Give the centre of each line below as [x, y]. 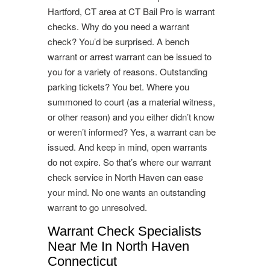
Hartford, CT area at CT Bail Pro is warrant [131, 11]
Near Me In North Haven [118, 246]
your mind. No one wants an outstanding [127, 192]
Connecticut [82, 261]
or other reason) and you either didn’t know [131, 116]
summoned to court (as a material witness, [131, 101]
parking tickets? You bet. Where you [118, 86]
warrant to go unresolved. [97, 207]
